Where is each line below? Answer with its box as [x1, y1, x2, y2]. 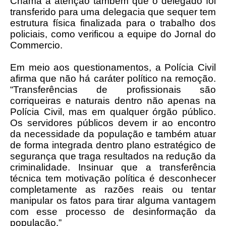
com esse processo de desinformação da [10, 206, 216, 217]
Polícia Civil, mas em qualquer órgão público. [10, 106, 216, 117]
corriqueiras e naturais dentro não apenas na [10, 95, 216, 106]
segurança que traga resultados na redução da [10, 151, 216, 161]
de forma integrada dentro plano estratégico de [10, 140, 216, 150]
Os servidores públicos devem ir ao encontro [10, 118, 216, 128]
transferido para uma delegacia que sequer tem [10, 7, 216, 17]
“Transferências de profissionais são [10, 84, 216, 95]
